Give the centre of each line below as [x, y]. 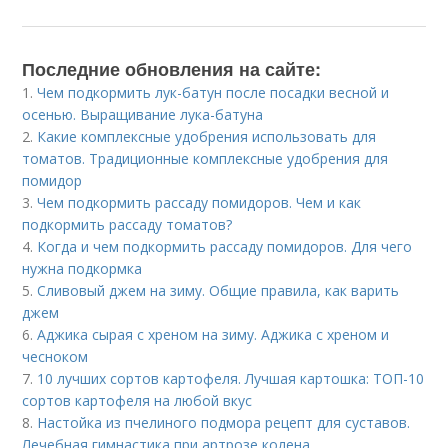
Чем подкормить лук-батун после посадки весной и [213, 92]
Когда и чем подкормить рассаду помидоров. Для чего [225, 246]
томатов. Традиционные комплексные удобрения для [205, 158]
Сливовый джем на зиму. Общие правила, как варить [218, 290]
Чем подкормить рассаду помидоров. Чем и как [199, 202]
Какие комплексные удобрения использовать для [207, 136]
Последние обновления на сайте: [172, 68]
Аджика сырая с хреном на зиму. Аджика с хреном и [213, 334]
